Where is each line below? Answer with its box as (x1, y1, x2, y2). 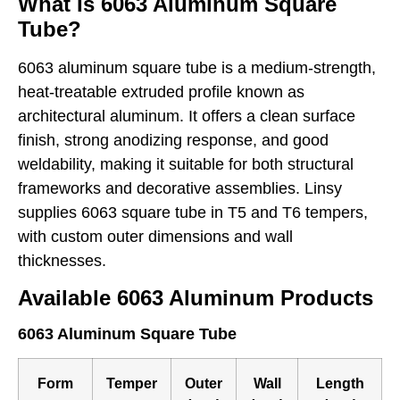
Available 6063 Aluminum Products (18, 286, 373, 311)
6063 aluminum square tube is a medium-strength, (18, 58, 376, 77)
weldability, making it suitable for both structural (18, 154, 354, 173)
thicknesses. (18, 251, 106, 270)
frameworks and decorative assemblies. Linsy (18, 179, 342, 197)
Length (315, 375, 364, 392)
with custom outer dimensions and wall (18, 227, 293, 246)
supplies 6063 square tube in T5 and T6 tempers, (18, 203, 368, 221)
